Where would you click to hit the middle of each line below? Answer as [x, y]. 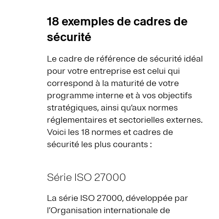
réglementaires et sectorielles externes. [125, 120]
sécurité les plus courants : [99, 144]
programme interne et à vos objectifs [120, 96]
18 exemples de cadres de [117, 22]
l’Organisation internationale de [109, 210]
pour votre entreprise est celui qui [113, 71]
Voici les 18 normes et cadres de [110, 132]
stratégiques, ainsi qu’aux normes [112, 108]
